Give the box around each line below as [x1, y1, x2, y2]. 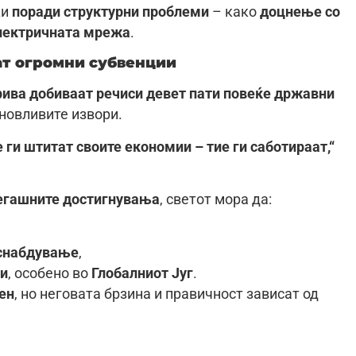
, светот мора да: [160, 192, 272, 208]
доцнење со [260, 4, 340, 21]
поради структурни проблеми [12, 4, 209, 21]
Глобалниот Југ [91, 265, 193, 281]
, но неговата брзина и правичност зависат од [14, 285, 319, 302]
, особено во [8, 265, 91, 281]
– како [209, 4, 260, 21]
